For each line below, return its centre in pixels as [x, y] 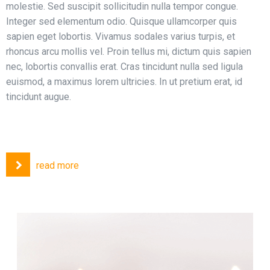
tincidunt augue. [39, 96]
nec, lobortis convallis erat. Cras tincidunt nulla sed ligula [124, 66]
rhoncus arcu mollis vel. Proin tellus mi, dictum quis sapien [129, 51]
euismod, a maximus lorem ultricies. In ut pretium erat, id [124, 81]
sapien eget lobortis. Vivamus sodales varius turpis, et [121, 36]
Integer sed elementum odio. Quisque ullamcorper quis [121, 21]
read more [58, 165]
